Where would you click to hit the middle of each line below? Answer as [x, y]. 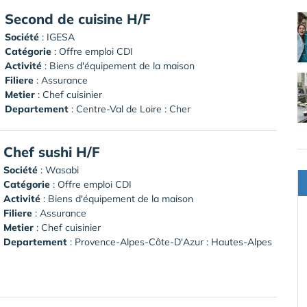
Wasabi [62, 170]
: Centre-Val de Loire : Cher [130, 109]
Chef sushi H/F [52, 151]
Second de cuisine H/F [78, 19]
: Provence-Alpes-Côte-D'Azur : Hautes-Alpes [170, 242]
